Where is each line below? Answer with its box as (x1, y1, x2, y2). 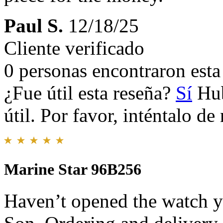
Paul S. (4, 15, 63, 37)
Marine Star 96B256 (4, 160, 141, 178)
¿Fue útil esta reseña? (4, 82, 176, 104)
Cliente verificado (4, 37, 144, 59)
